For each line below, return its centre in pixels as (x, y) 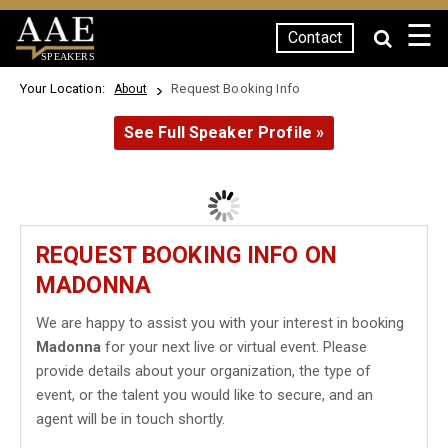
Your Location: (66, 88)
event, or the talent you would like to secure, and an (204, 395)
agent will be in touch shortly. (130, 419)
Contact (315, 37)
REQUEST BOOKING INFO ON (186, 255)
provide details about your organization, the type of (203, 371)
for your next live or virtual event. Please (234, 347)
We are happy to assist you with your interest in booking (220, 323)
